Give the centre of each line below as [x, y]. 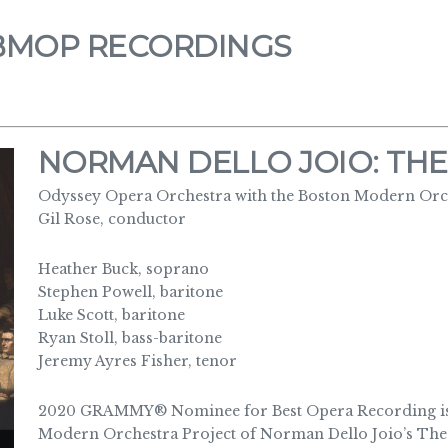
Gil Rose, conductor [111, 218]
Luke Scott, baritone [111, 314]
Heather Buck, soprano [123, 268]
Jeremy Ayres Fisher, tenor [137, 360]
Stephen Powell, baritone [130, 291]
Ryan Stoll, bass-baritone [129, 337]
